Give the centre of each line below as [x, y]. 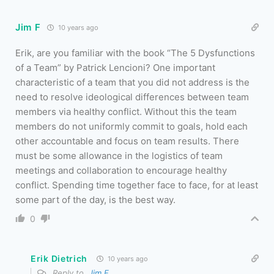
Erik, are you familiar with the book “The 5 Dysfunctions [135, 53]
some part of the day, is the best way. [95, 200]
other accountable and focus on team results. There [127, 141]
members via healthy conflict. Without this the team [126, 112]
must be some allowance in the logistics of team [119, 156]
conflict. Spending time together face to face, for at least [137, 185]
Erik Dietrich [59, 259]
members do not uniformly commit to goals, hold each [131, 127]
